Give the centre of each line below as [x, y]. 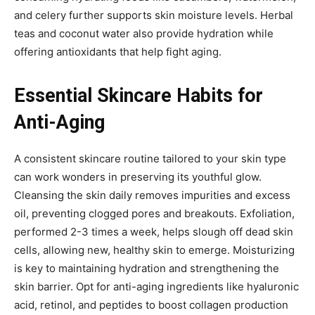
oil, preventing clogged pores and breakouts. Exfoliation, [154, 214]
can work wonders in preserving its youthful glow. [138, 177]
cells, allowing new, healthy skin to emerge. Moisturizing [154, 250]
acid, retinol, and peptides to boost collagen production [151, 305]
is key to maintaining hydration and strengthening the [147, 269]
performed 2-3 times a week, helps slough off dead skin [154, 232]
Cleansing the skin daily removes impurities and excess [152, 195]
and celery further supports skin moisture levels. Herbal [154, 15]
